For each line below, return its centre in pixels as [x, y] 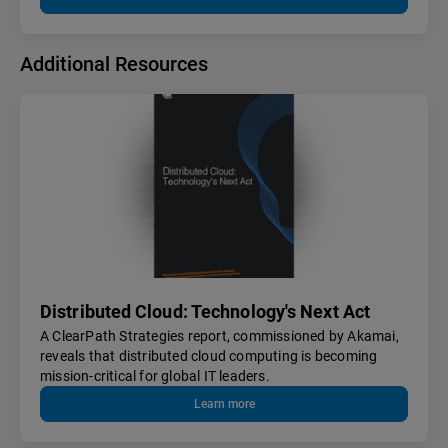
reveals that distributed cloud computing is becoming [209, 356]
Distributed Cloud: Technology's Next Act [205, 312]
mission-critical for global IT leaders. [155, 376]
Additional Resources [114, 64]
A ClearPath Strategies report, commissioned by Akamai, [219, 336]
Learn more [224, 404]
